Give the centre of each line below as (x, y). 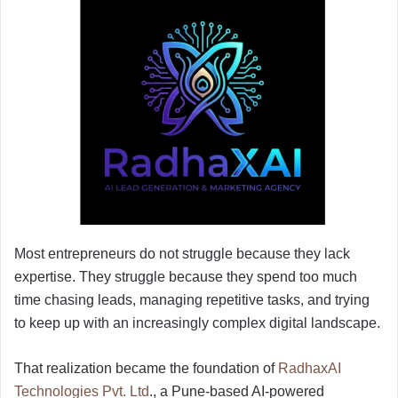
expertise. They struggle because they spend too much (186, 276)
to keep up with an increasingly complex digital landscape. (197, 322)
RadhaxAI (310, 368)
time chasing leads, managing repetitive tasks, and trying (192, 299)
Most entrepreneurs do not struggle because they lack (182, 253)
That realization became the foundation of (146, 368)
